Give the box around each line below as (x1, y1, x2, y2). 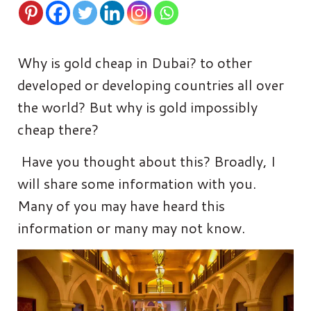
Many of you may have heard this (17, 195, 225, 215)
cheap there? (17, 119, 99, 139)
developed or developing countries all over (17, 74, 284, 94)
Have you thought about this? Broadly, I (17, 151, 276, 171)
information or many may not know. (17, 217, 245, 237)
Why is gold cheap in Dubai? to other (17, 52, 252, 72)
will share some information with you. (17, 173, 256, 193)
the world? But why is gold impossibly (17, 96, 258, 117)
